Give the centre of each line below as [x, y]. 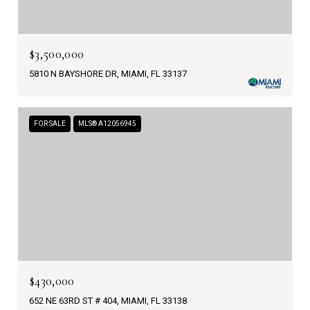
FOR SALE [50, 123]
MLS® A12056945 [107, 123]
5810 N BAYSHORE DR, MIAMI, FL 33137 [108, 73]
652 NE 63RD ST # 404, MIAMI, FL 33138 [108, 301]
